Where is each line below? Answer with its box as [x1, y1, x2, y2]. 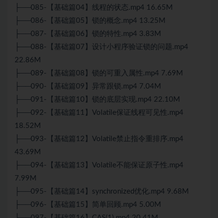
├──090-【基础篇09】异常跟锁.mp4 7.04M [15, 83, 161, 91]
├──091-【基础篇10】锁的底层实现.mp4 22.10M [15, 96, 180, 104]
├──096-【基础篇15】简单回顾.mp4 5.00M [15, 201, 161, 209]
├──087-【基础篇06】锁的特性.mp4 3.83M [15, 30, 161, 38]
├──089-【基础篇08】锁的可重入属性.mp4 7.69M [15, 70, 183, 77]
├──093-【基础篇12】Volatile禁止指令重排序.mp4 [15, 135, 183, 143]
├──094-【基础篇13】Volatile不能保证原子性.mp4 [15, 162, 183, 169]
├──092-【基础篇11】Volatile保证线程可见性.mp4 [15, 109, 183, 117]
